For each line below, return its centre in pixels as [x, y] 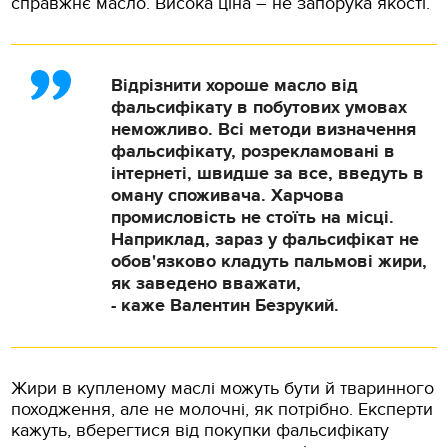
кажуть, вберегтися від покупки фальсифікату [200, 430]
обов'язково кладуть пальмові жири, [269, 261]
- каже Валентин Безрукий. [225, 305]
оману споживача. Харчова [228, 195]
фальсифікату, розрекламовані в [253, 151]
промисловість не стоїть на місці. [253, 217]
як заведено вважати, [206, 283]
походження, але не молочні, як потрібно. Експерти [222, 409]
